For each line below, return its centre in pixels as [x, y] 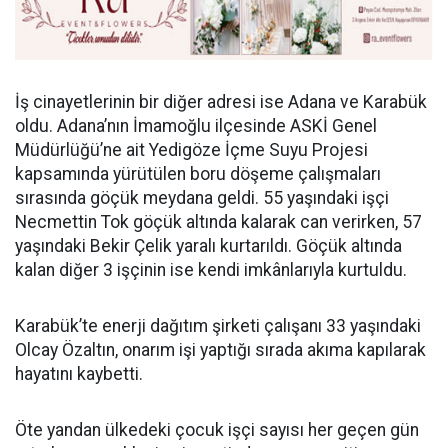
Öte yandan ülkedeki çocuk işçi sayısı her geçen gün [217, 429]
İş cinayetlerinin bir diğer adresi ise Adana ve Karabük [221, 101]
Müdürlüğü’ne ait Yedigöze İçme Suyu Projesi [191, 149]
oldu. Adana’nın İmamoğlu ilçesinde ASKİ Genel [196, 125]
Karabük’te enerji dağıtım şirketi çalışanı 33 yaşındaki [218, 325]
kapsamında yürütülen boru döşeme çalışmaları [198, 173]
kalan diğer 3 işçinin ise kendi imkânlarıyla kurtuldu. [211, 269]
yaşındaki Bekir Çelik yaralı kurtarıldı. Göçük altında [208, 245]
